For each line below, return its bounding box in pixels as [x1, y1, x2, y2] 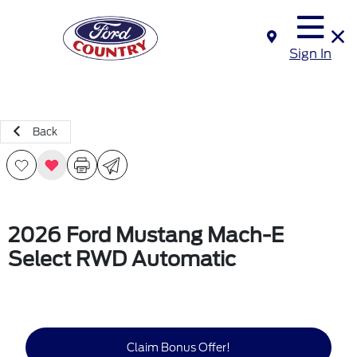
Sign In [289, 46, 331, 61]
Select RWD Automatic [8, 247, 236, 271]
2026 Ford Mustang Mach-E [8, 223, 284, 247]
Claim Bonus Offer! [127, 340, 230, 354]
